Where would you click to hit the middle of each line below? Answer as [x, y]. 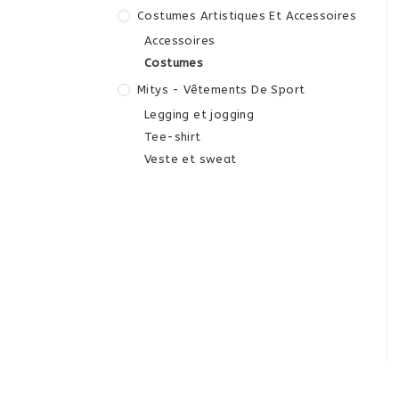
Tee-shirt [173, 137]
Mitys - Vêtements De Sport [221, 90]
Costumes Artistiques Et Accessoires [247, 16]
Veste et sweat [191, 159]
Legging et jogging [199, 114]
